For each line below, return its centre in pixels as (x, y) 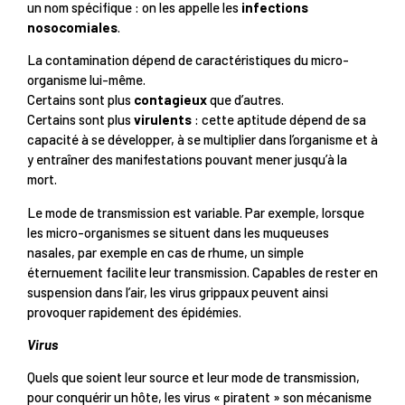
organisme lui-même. (86, 80)
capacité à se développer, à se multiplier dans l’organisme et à (202, 140)
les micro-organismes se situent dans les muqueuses (178, 232)
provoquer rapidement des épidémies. (134, 311)
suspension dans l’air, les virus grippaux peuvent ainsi (178, 292)
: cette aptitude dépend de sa (279, 120)
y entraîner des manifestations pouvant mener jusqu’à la (187, 160)
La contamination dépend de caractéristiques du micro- (188, 60)
